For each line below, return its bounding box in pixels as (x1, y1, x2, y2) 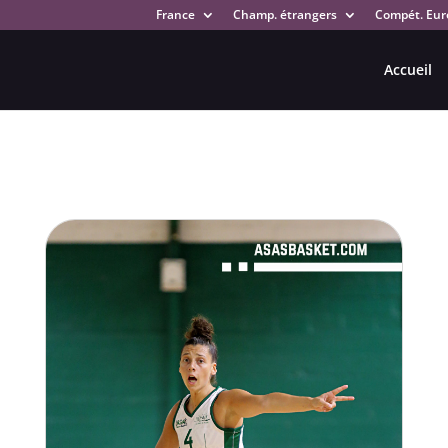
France (155, 6, 195, 23)
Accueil (383, 60, 432, 79)
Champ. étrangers (232, 6, 337, 23)
